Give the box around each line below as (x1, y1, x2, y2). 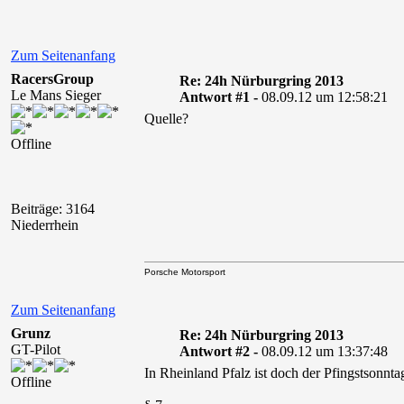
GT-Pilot (11, 342, 60, 357)
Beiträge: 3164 (11, 201, 95, 216)
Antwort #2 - (179, 344, 262, 359)
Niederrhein (11, 217, 78, 233)
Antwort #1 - (179, 89, 262, 105)
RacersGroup (11, 71, 94, 87)
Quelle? (144, 111, 188, 126)
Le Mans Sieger (11, 87, 101, 103)
